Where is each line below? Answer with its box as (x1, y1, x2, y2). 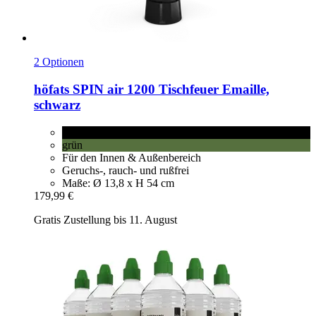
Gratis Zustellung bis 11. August (34, 213, 177, 226)
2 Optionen (34, 56, 84, 68)
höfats (34, 81, 69, 97)
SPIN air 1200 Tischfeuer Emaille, (69, 81, 269, 97)
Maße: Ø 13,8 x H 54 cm (62, 176, 174, 189)
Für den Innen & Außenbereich (62, 151, 201, 164)
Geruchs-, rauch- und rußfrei (62, 164, 189, 176)
